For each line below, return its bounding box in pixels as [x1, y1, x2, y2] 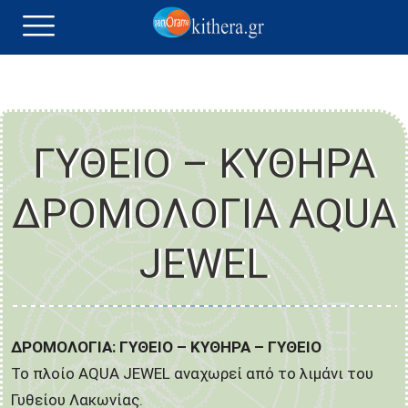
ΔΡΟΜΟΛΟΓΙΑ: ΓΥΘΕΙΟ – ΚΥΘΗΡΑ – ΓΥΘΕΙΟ [11, 338, 321, 356]
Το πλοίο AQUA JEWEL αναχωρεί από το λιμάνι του [11, 364, 373, 382]
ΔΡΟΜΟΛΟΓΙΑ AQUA [12, 189, 396, 238]
